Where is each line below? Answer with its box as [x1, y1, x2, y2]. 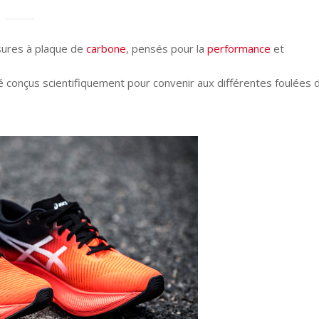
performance [207, 41, 271, 56]
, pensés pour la [126, 41, 207, 56]
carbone [86, 41, 126, 56]
